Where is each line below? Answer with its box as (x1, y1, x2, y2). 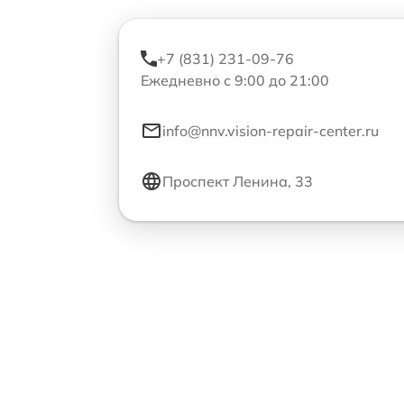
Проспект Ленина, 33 (162, 172, 313, 191)
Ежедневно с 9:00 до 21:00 (141, 71, 329, 90)
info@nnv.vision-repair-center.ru (162, 122, 379, 141)
